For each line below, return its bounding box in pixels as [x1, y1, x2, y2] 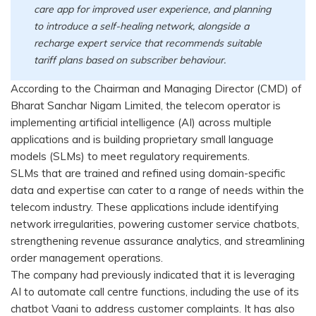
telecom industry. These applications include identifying [11, 200, 279, 214]
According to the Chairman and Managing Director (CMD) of [11, 82, 302, 96]
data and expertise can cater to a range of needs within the [11, 183, 304, 197]
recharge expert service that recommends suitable [34, 36, 262, 49]
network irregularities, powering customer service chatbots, [11, 217, 299, 231]
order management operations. [11, 251, 163, 265]
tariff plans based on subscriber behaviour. [34, 53, 229, 66]
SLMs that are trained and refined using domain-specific [11, 166, 285, 181]
